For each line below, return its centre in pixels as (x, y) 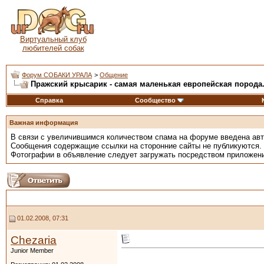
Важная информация (44, 123)
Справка (49, 100)
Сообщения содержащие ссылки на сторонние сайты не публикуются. (136, 146)
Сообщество (155, 100)
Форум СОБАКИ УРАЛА (57, 75)
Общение (114, 75)
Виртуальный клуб (53, 39)
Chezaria (34, 240)
